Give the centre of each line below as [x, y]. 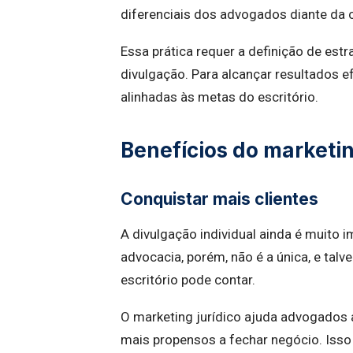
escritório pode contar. [188, 280]
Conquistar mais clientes [219, 199]
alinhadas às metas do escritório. [219, 97]
